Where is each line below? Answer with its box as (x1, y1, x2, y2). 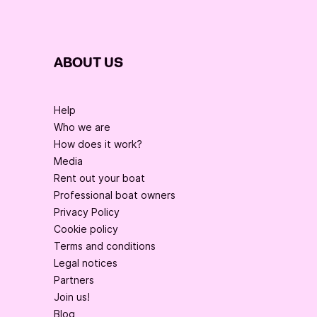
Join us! (54, 290, 90, 303)
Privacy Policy (54, 205, 120, 218)
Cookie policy (54, 222, 118, 235)
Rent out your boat (54, 171, 145, 184)
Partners (54, 273, 94, 286)
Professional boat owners (54, 188, 175, 201)
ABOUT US (54, 53, 123, 72)
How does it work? (54, 137, 142, 150)
